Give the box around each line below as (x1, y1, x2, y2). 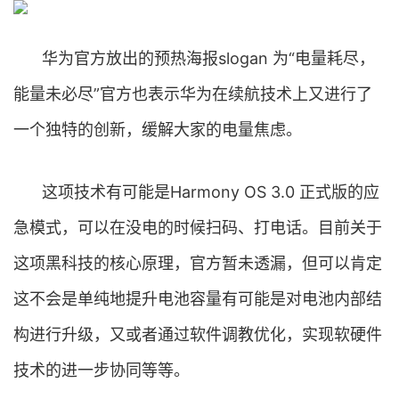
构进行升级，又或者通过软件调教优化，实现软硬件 (13, 325, 382, 344)
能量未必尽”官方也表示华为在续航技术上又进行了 (13, 85, 372, 103)
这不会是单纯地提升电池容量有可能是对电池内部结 (13, 289, 382, 308)
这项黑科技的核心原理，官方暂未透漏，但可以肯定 (13, 254, 382, 273)
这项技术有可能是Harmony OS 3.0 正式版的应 (42, 183, 379, 201)
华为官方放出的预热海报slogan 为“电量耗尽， (42, 49, 375, 68)
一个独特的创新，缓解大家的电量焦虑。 (13, 120, 302, 139)
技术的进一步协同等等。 (13, 361, 190, 379)
